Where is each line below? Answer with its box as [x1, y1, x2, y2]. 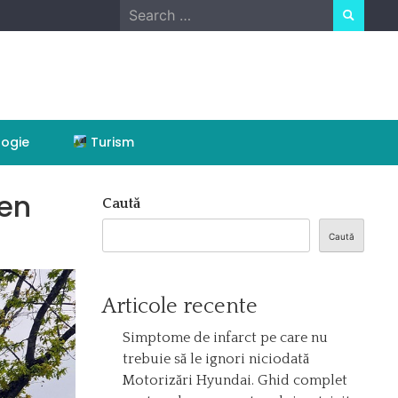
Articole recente [102, 295, 259, 318]
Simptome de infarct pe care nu [123, 330, 329, 346]
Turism [87, 133, 134, 151]
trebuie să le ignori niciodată [123, 351, 310, 367]
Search [118, 2, 165, 18]
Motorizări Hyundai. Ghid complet [123, 372, 348, 388]
